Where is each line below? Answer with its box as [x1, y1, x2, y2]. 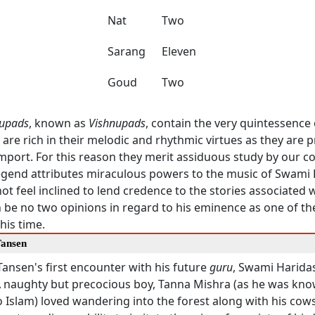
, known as [29, 115, 89, 131]
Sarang [108, 44, 146, 59]
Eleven [162, 44, 196, 59]
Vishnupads [89, 115, 146, 131]
